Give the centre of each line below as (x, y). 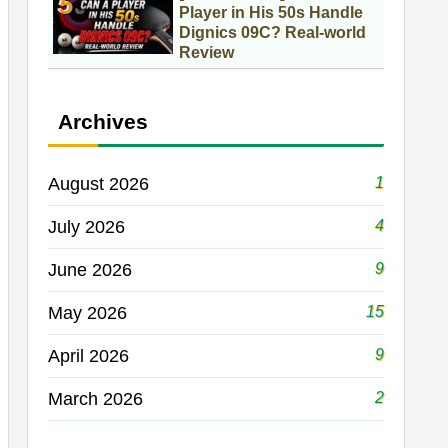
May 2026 (87, 312)
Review (206, 53)
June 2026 (90, 269)
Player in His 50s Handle (271, 13)
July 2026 (86, 226)
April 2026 (88, 355)
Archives (103, 121)
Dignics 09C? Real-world (272, 33)
